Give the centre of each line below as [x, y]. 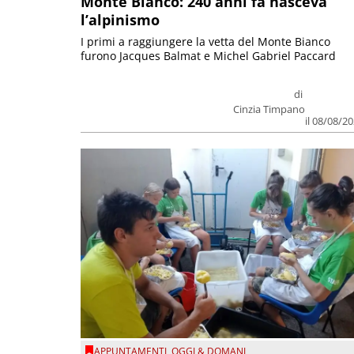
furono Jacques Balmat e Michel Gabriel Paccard [208, 56]
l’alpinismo [120, 20]
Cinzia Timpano [269, 109]
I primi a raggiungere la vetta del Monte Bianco [205, 42]
